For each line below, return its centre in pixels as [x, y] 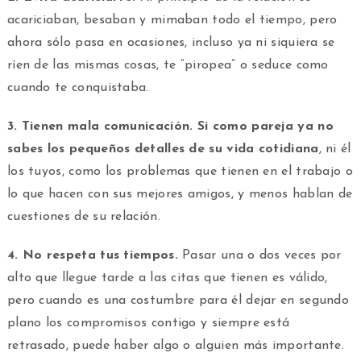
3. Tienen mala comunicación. [100, 127]
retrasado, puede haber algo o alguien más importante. [176, 346]
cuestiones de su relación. [83, 217]
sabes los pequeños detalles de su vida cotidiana [163, 149]
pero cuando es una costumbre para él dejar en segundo [178, 301]
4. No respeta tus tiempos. [92, 256]
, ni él [335, 149]
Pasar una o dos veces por [259, 256]
